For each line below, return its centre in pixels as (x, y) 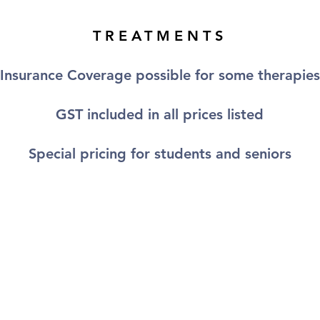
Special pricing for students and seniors (160, 154)
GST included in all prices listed (160, 114)
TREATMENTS (160, 36)
